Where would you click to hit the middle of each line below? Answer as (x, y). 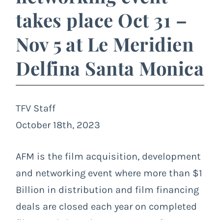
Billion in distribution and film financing (107, 190)
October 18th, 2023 (58, 125)
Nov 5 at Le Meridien (105, 44)
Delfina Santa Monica (110, 68)
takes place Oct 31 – (101, 20)
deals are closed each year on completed (106, 206)
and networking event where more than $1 (109, 173)
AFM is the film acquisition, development (108, 156)
